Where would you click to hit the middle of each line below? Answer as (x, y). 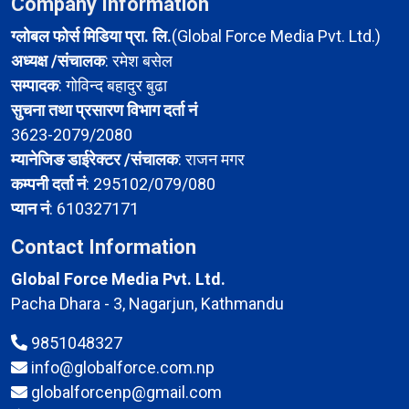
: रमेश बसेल (139, 61)
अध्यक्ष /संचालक (58, 61)
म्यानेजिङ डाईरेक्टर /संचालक (94, 160)
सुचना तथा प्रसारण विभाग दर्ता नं (104, 110)
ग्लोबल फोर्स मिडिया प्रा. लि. (91, 37)
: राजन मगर (211, 160)
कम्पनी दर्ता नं (48, 184)
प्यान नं (30, 209)
